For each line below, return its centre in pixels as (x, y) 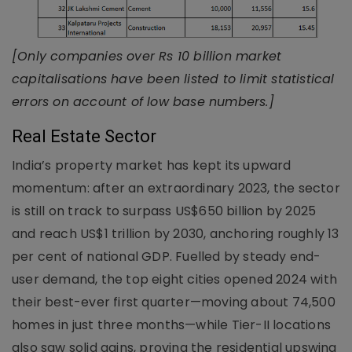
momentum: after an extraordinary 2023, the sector (176, 188)
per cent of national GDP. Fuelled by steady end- (167, 256)
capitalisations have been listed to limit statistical (173, 79)
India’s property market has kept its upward (152, 165)
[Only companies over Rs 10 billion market (147, 56)
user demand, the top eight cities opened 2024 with (175, 279)
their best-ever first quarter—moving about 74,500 (174, 302)
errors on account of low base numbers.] (143, 101)
